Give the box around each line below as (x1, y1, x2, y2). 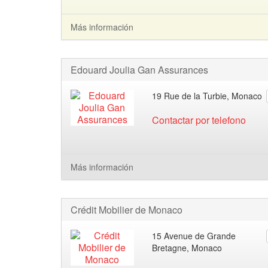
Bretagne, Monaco (151, 242, 222, 254)
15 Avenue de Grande (151, 230, 236, 242)
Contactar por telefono (151, 113, 246, 127)
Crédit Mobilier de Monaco (71, 203, 182, 217)
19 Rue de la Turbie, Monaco (151, 90, 262, 102)
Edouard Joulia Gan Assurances (71, 63, 208, 77)
